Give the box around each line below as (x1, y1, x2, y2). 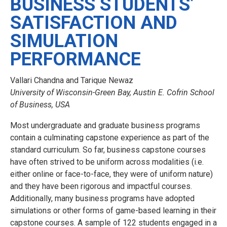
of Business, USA (10, 99, 70, 109)
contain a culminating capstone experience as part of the (10, 132, 209, 142)
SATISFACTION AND (10, 12, 177, 33)
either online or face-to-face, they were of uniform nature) (10, 169, 213, 179)
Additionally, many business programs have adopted (10, 193, 195, 203)
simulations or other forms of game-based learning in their (10, 205, 216, 215)
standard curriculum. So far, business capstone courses (10, 144, 206, 155)
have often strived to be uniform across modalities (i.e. (10, 157, 204, 167)
